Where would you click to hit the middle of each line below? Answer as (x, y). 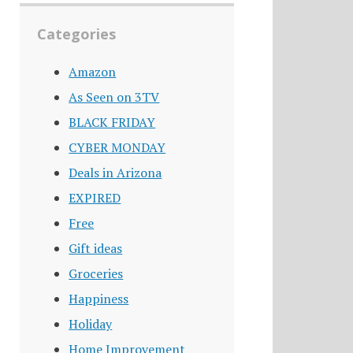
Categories (77, 34)
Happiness (99, 299)
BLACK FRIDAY (112, 123)
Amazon (93, 72)
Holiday (91, 324)
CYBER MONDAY (117, 148)
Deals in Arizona (115, 173)
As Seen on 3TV (114, 97)
